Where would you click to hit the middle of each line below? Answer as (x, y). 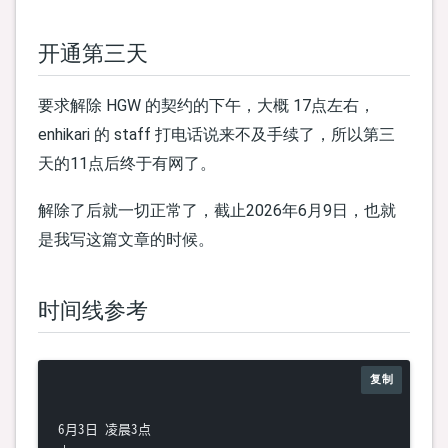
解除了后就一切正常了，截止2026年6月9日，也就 (217, 211)
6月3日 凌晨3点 (104, 429)
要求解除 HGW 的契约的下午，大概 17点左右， (206, 105)
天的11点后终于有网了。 (127, 163)
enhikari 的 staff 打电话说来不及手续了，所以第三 (216, 134)
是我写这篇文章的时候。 (126, 240)
